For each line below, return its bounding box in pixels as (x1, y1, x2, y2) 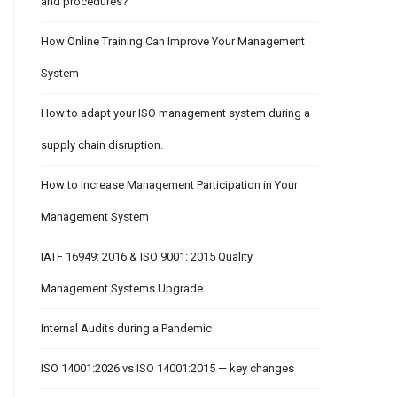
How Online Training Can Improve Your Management (41, 34, 305, 48)
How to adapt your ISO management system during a (41, 105, 310, 120)
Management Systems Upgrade (41, 281, 203, 295)
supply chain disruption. (41, 137, 163, 152)
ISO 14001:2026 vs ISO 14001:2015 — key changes (41, 361, 294, 375)
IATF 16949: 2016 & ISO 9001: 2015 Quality (41, 249, 253, 263)
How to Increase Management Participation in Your (41, 177, 298, 191)
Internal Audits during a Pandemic (41, 321, 212, 335)
